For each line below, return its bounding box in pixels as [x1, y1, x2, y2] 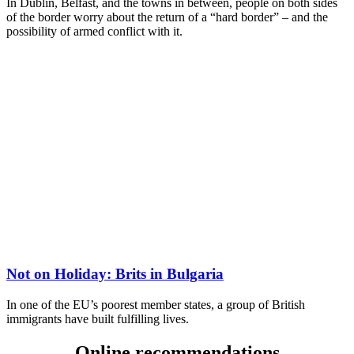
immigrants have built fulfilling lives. [6, 312, 189, 326]
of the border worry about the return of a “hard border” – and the [6, 10, 328, 24]
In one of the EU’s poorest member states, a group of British [6, 298, 305, 312]
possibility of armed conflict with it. [6, 24, 183, 39]
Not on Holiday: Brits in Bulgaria [6, 265, 224, 283]
